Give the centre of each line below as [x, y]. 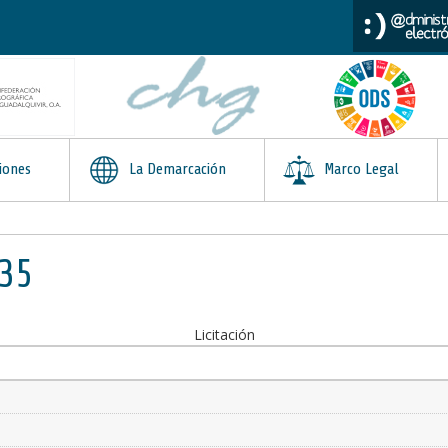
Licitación [224, 334]
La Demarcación [175, 169]
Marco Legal [359, 169]
